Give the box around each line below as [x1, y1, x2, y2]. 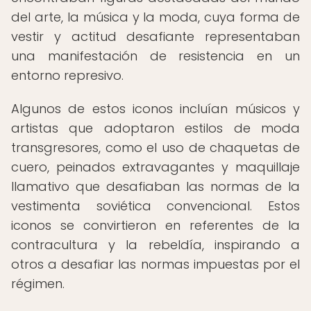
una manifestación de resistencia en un [11, 47, 300, 65]
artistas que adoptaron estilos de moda [11, 119, 300, 137]
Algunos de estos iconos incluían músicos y [11, 100, 300, 117]
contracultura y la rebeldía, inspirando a [11, 236, 300, 253]
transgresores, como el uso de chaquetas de [11, 139, 300, 156]
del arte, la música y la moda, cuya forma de [11, 8, 300, 26]
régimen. [11, 275, 65, 292]
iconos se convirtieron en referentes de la [11, 217, 300, 234]
